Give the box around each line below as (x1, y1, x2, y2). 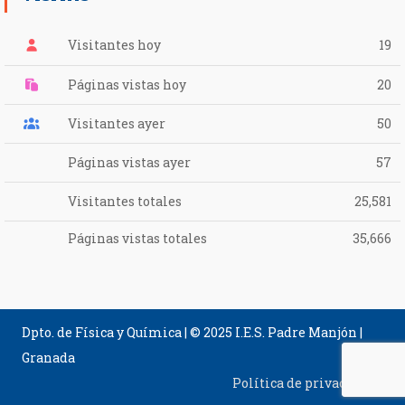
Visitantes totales (67, 192, 182, 210)
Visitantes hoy (67, 35, 161, 53)
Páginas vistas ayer (67, 153, 191, 171)
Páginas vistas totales (67, 229, 207, 247)
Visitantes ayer (67, 114, 165, 132)
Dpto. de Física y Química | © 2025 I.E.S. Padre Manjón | (22, 324, 363, 342)
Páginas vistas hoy (67, 75, 186, 93)
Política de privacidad (231, 374, 374, 392)
